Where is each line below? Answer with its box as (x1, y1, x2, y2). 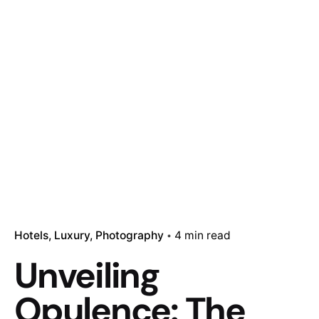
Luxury (54, 228, 90, 242)
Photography (95, 228, 164, 242)
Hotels (14, 228, 48, 242)
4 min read (174, 228, 231, 242)
